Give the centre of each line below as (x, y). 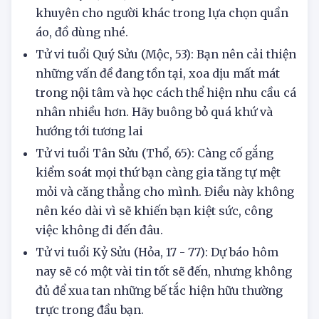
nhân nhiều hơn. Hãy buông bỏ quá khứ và (154, 142)
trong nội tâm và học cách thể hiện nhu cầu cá (166, 123)
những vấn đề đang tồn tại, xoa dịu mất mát (158, 104)
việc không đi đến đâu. (99, 260)
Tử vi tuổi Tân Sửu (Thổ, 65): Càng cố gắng (155, 183)
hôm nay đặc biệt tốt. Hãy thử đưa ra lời (146, 24)
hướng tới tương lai (89, 161)
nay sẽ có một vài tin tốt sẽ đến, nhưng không (164, 302)
